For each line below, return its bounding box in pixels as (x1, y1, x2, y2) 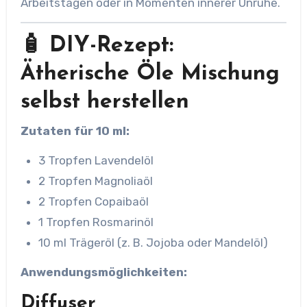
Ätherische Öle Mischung (20, 62, 280, 85)
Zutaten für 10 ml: (20, 124, 130, 138)
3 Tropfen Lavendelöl (38, 153, 153, 167)
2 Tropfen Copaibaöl (38, 195, 149, 208)
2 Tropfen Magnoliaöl (38, 174, 153, 188)
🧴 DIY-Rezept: (20, 34, 173, 57)
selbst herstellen (20, 90, 189, 113)
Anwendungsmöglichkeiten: (20, 265, 187, 279)
